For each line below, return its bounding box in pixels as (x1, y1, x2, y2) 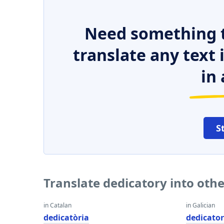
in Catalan (43, 201, 71, 209)
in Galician (186, 201, 215, 209)
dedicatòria (43, 212, 89, 223)
